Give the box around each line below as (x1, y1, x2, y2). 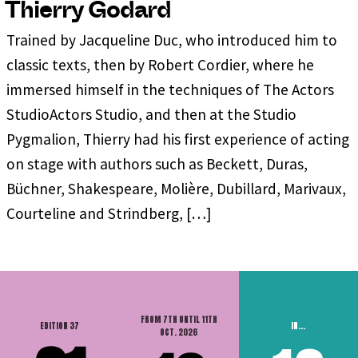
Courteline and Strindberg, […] (6, 203, 211, 223)
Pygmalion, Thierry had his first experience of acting (6, 129, 349, 149)
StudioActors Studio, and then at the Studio (6, 104, 296, 124)
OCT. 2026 (160, 325, 198, 338)
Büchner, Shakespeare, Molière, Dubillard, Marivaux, (6, 178, 346, 198)
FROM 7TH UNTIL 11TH (140, 312, 217, 325)
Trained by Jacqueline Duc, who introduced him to (6, 30, 337, 50)
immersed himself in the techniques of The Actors (6, 79, 334, 99)
